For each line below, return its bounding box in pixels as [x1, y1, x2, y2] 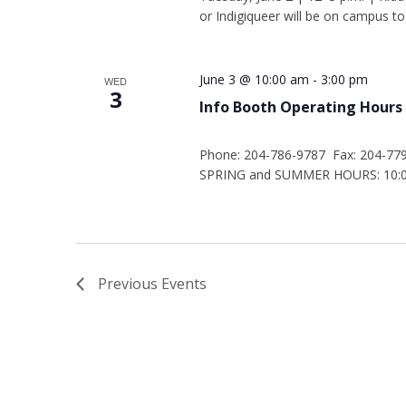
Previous [98, 274, 161, 294]
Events [161, 274, 207, 294]
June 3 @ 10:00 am [198, 71, 309, 88]
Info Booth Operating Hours [198, 97, 402, 117]
